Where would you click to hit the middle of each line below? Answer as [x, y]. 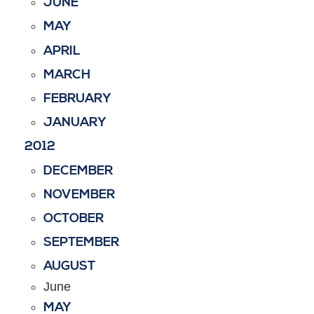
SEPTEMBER [81, 243]
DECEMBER [78, 170]
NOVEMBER [79, 194]
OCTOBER [73, 218]
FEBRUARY [77, 98]
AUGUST [69, 266]
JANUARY [75, 123]
